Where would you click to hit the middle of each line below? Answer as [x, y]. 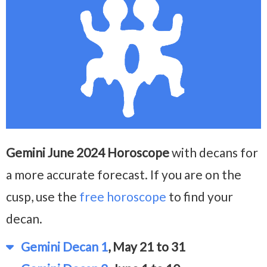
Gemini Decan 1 [61, 247]
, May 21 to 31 [147, 247]
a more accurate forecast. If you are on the [124, 175]
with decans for [214, 153]
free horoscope [123, 197]
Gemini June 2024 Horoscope [88, 153]
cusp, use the [43, 197]
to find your [200, 197]
